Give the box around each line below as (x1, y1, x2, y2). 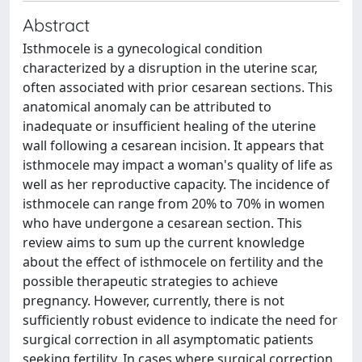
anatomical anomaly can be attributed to (23, 98, 271, 116)
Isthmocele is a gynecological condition (23, 40, 263, 57)
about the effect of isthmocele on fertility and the (23, 253, 323, 271)
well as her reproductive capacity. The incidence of (23, 175, 330, 193)
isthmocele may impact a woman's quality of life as (23, 156, 333, 174)
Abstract (23, 14, 90, 36)
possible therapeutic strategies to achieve (23, 272, 278, 290)
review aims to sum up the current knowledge (23, 234, 305, 251)
